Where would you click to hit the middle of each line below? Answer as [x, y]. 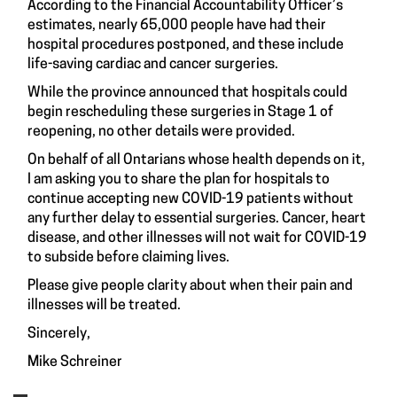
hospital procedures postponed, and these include [186, 46]
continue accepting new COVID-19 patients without [191, 200]
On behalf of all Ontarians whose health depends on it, [196, 161]
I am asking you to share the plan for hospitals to [179, 180]
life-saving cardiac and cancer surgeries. [153, 65]
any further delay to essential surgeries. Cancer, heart [197, 219]
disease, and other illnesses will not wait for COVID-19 [197, 239]
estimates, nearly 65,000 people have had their [177, 26]
